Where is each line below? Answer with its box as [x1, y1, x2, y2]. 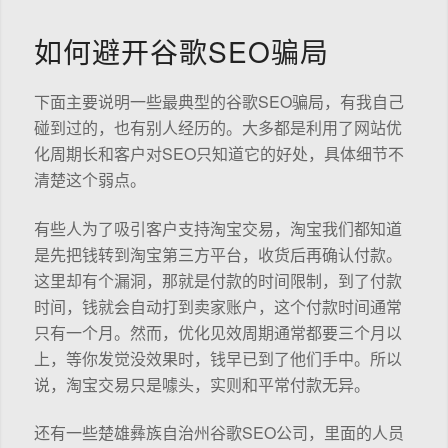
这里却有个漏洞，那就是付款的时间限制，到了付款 [33, 268, 402, 292]
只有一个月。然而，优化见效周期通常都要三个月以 [33, 320, 402, 344]
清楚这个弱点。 [33, 168, 146, 192]
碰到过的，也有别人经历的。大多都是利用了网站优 [33, 116, 402, 140]
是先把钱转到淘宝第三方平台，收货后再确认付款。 [33, 242, 402, 266]
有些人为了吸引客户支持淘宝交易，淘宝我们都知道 [33, 216, 402, 240]
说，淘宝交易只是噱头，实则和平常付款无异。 [33, 372, 370, 396]
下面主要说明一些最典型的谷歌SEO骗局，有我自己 [33, 90, 404, 114]
